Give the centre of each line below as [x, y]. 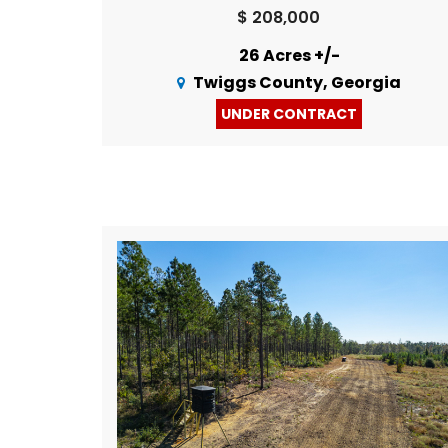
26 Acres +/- [289, 56]
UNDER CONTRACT [288, 114]
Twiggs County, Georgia [297, 83]
